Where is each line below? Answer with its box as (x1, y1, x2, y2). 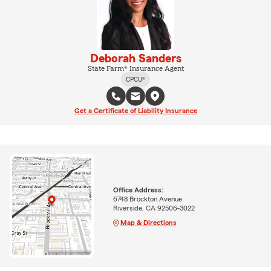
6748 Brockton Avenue (113, 195, 182, 203)
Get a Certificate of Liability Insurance (74, 106, 197, 114)
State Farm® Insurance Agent (87, 64, 184, 72)
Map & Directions (120, 218, 177, 226)
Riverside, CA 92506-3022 (113, 204, 195, 212)
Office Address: (113, 186, 163, 194)
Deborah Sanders (90, 52, 181, 65)
